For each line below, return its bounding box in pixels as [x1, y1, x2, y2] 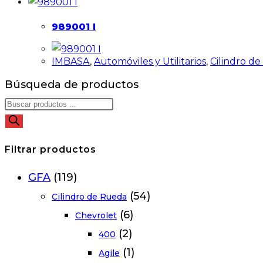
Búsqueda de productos [5, 77, 139, 91]
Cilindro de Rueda [52, 191, 127, 203]
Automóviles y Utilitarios [94, 55, 206, 67]
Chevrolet [75, 210, 117, 221]
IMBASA [52, 55, 90, 67]
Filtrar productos [5, 144, 96, 156]
